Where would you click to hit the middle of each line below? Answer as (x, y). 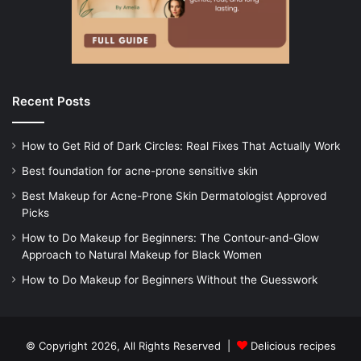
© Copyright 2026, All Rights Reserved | (131, 346)
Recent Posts (51, 102)
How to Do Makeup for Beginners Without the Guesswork (170, 280)
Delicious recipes (293, 346)
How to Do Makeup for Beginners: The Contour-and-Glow (170, 238)
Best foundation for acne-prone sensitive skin (140, 171)
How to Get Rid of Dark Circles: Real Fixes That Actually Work (181, 146)
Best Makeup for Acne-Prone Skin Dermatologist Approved (174, 196)
